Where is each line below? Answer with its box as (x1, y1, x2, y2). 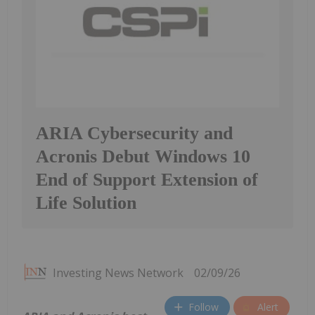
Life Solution (36, 192, 136, 213)
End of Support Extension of (36, 169, 258, 190)
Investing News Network (53, 264, 184, 281)
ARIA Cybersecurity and (36, 122, 233, 143)
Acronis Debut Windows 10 (36, 146, 250, 167)
